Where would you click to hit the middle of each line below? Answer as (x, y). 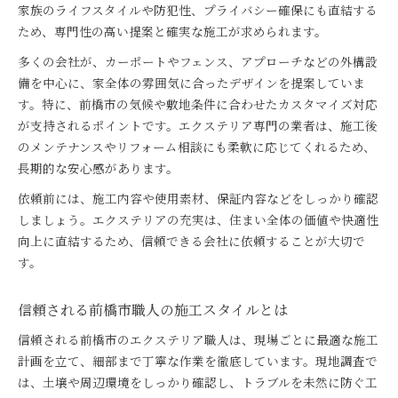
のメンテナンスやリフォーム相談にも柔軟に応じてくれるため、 (197, 147)
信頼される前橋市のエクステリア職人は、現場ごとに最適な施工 (198, 339)
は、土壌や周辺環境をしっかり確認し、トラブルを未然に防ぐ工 (198, 382)
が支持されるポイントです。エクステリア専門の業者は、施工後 (198, 125)
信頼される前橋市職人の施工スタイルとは (153, 310)
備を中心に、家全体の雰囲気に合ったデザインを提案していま (191, 83)
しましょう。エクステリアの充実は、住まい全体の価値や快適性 (198, 219)
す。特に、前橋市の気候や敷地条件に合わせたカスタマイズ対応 (198, 104)
